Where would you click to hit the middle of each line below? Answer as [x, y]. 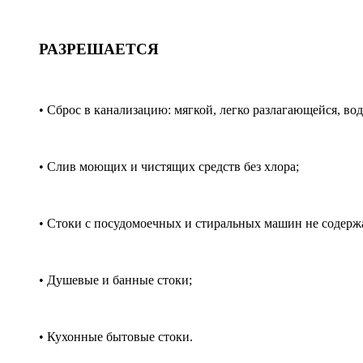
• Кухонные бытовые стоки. [116, 337]
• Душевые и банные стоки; [115, 280]
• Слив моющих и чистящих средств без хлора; [169, 167]
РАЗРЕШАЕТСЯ [99, 49]
